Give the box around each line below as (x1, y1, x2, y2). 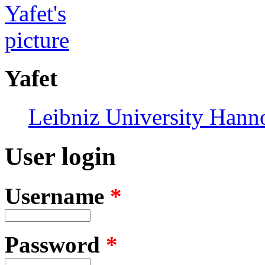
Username (5, 183, 110, 209)
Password (5, 231, 106, 257)
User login (5, 142, 116, 170)
